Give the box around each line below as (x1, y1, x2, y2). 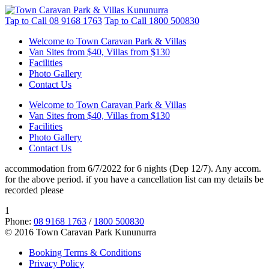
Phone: (5, 216, 34, 226)
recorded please (5, 185, 64, 195)
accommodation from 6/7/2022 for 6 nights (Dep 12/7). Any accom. (5, 163, 261, 174)
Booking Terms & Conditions (29, 247, 141, 258)
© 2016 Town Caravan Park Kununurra (5, 227, 156, 237)
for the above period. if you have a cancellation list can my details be (5, 174, 264, 184)
